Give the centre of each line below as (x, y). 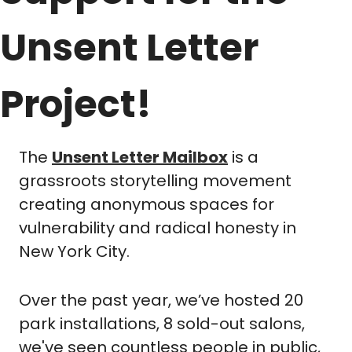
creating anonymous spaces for (147, 204)
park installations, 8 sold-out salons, (162, 323)
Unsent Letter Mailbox (140, 157)
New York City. (76, 251)
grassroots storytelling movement (155, 180)
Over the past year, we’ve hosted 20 (161, 300)
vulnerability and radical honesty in (158, 227)
